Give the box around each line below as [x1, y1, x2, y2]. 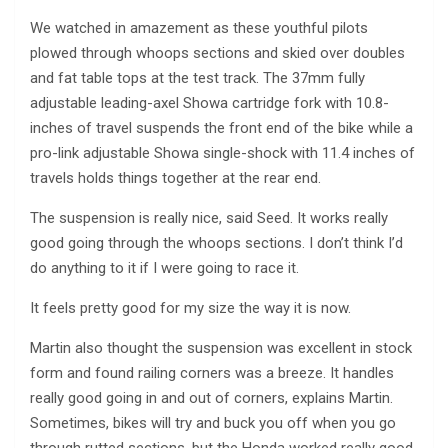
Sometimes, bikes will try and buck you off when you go [30, 414, 396, 433]
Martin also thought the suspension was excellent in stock [30, 339, 412, 358]
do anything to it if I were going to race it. [30, 259, 299, 278]
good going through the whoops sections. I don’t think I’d [30, 234, 403, 253]
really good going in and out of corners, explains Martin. [30, 389, 393, 408]
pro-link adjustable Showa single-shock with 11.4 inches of [30, 144, 415, 163]
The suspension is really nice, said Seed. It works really [30, 209, 388, 228]
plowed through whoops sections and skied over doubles [30, 44, 405, 63]
